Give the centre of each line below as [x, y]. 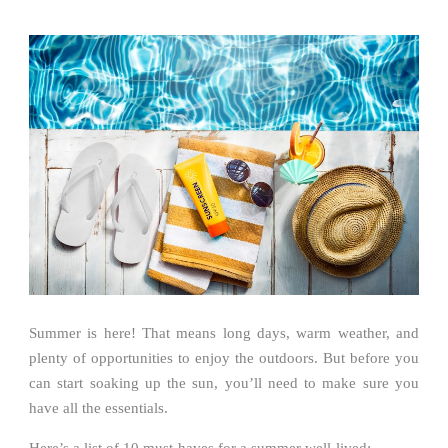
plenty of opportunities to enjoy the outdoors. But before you [224, 357]
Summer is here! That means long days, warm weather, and [224, 332]
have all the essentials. [98, 407]
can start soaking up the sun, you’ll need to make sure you [224, 382]
